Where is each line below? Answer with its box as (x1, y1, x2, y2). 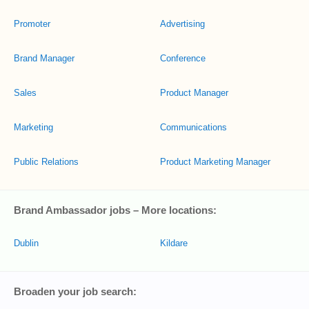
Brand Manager (14, 53, 74, 63)
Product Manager (160, 88, 228, 98)
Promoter (14, 19, 50, 29)
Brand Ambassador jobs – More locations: (14, 204, 217, 216)
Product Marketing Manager (160, 157, 270, 167)
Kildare (160, 238, 188, 248)
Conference (160, 53, 206, 63)
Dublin (14, 238, 39, 248)
